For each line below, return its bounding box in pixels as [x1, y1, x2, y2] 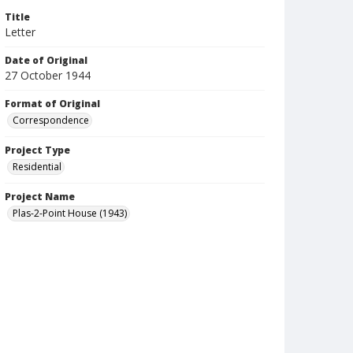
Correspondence [13, 113, 89, 127]
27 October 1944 [5, 68, 91, 83]
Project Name [5, 190, 75, 203]
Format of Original [5, 97, 100, 110]
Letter [5, 24, 35, 39]
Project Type [5, 143, 70, 157]
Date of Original [5, 54, 87, 67]
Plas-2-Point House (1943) [13, 206, 127, 220]
